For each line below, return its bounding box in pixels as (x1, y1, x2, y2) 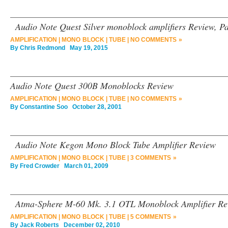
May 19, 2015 (65, 44, 108, 51)
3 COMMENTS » (130, 154, 177, 161)
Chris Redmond (20, 44, 65, 51)
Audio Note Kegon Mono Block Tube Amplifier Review (15, 138, 216, 151)
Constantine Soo (20, 103, 68, 110)
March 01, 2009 (60, 162, 108, 169)
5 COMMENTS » (130, 213, 177, 220)
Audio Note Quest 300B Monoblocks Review (10, 79, 174, 92)
